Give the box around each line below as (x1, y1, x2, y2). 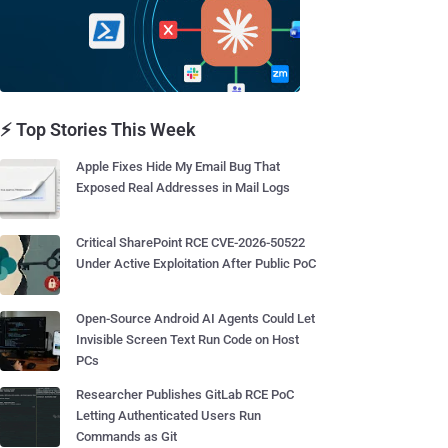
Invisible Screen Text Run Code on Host (76, 332, 299, 347)
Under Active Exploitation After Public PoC (76, 256, 316, 271)
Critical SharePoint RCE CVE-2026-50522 (76, 235, 305, 250)
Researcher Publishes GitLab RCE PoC (76, 387, 294, 402)
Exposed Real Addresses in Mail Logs (76, 180, 290, 195)
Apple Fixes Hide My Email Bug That (76, 159, 280, 174)
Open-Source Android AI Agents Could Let (76, 311, 315, 326)
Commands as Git (76, 429, 177, 444)
